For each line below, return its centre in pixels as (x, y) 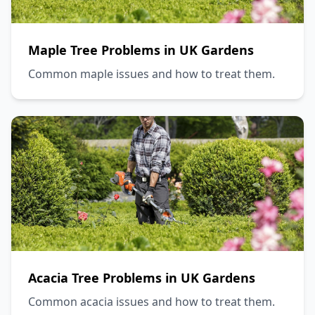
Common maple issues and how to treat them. (152, 74)
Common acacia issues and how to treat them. (152, 302)
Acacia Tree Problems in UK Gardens (142, 278)
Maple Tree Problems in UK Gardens (141, 50)
